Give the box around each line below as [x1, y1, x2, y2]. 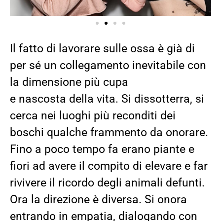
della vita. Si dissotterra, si [69, 92, 204, 106]
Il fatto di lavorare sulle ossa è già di [10, 41, 195, 55]
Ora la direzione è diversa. [10, 192, 145, 206]
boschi [10, 125, 47, 139]
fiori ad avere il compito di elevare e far [10, 159, 208, 173]
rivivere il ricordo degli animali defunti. [10, 176, 205, 189]
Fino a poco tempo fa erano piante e [10, 142, 194, 156]
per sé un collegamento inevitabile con [10, 58, 206, 72]
